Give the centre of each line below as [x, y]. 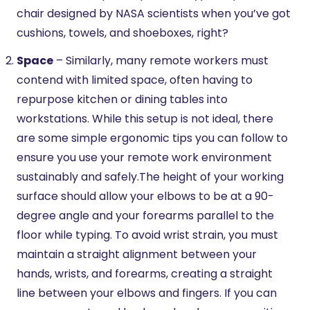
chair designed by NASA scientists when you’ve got [154, 13]
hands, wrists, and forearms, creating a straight [145, 273]
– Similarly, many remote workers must [161, 60]
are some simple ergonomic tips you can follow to [152, 138]
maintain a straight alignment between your [137, 254]
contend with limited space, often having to [135, 80]
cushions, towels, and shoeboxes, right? [122, 33]
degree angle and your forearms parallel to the [145, 215]
